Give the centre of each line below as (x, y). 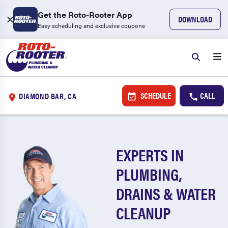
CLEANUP (144, 212)
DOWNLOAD (195, 19)
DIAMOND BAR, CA (48, 96)
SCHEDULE (155, 95)
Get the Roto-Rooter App (85, 15)
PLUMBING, (149, 174)
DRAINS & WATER (166, 193)
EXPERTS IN (150, 154)
